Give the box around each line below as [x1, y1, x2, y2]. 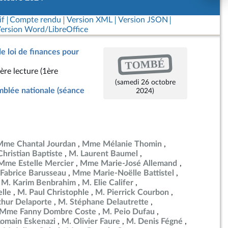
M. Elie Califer [82, 179, 133, 187]
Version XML [66, 16, 112, 24]
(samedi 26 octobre [115, 78, 176, 86]
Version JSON [118, 16, 168, 24]
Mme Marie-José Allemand [80, 159, 178, 167]
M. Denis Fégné [126, 217, 183, 225]
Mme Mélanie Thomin [82, 140, 162, 148]
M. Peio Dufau [102, 208, 155, 216]
